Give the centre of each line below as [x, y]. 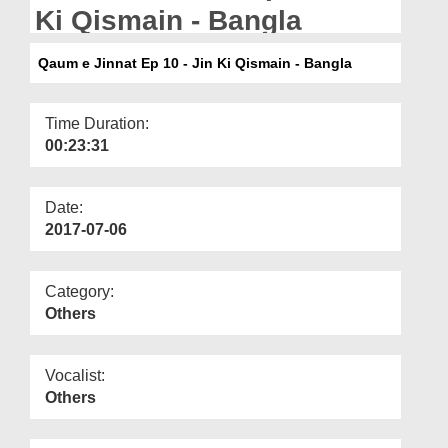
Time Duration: [97, 123]
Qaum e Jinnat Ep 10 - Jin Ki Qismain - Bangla [191, 62]
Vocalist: [75, 375]
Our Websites [62, 47]
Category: [79, 291]
